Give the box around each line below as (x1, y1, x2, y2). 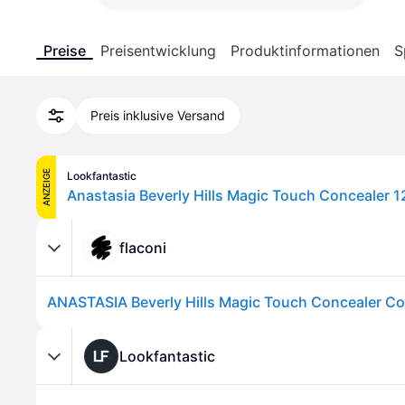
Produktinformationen (231, 42, 380, 60)
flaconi (119, 238, 166, 257)
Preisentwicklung (100, 42, 216, 60)
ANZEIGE (41, 168, 52, 206)
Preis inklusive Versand (90, 108, 225, 123)
